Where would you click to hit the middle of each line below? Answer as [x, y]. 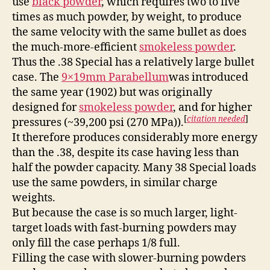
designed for [46, 107]
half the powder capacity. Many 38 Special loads [134, 168]
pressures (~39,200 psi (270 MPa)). [98, 122]
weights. [34, 198]
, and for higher [212, 107]
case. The [37, 77]
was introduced [209, 77]
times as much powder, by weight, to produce [127, 17]
